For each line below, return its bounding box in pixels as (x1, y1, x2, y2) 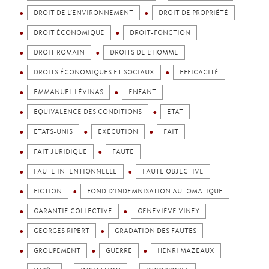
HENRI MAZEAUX (157, 247, 214, 255)
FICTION (34, 187, 62, 195)
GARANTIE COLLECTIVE (34, 207, 112, 215)
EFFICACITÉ (180, 68, 219, 76)
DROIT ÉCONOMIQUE (34, 29, 104, 37)
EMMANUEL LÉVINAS (34, 88, 103, 96)
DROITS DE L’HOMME (110, 49, 178, 56)
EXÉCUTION (98, 128, 138, 136)
